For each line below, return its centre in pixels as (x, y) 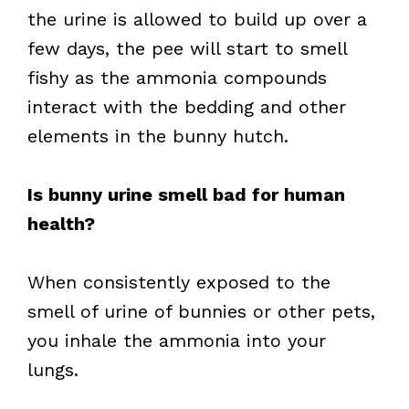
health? (61, 224)
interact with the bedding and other (187, 107)
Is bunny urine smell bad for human (186, 194)
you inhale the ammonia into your (177, 341)
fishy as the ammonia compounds (177, 78)
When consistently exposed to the (179, 282)
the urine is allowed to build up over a (197, 19)
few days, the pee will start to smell (187, 48)
